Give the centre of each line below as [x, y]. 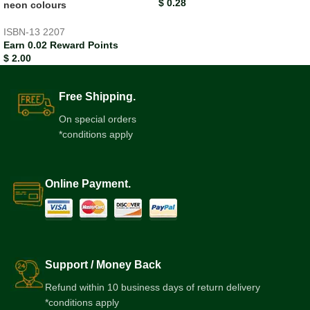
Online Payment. [88, 184]
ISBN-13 [23, 32]
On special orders [98, 119]
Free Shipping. [97, 97]
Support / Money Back [103, 265]
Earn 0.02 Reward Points [61, 45]
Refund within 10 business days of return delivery [153, 288]
